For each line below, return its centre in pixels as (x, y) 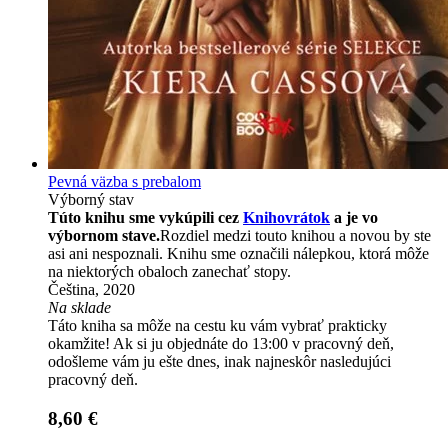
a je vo (354, 218)
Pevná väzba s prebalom (124, 182)
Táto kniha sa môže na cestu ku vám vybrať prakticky (217, 326)
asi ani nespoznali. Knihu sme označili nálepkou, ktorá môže (238, 254)
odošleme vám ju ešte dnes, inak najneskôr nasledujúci (219, 362)
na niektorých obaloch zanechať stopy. (169, 272)
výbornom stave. (104, 236)
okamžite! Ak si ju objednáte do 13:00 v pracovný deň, (221, 344)
